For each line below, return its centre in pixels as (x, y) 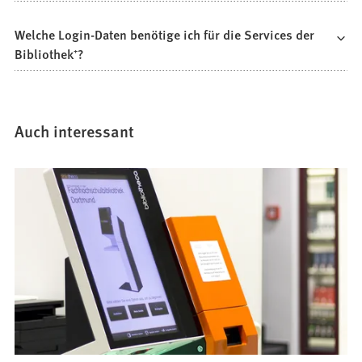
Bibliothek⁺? (50, 53)
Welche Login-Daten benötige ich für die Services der (165, 34)
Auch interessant (75, 130)
